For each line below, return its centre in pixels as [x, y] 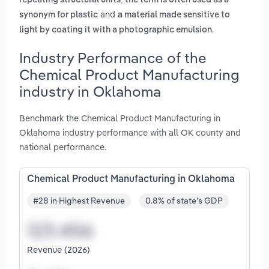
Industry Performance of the [113, 57]
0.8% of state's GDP [184, 201]
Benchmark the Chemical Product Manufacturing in [120, 118]
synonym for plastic [59, 15]
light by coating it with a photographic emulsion [116, 30]
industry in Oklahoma [90, 91]
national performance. [63, 147]
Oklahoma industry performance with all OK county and [130, 132]
